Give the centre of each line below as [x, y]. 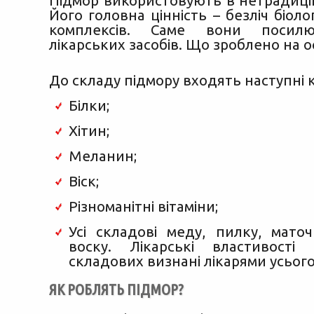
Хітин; [89, 131]
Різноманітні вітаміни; [143, 206]
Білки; [89, 105]
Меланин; [102, 156]
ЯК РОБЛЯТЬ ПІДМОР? [116, 289]
